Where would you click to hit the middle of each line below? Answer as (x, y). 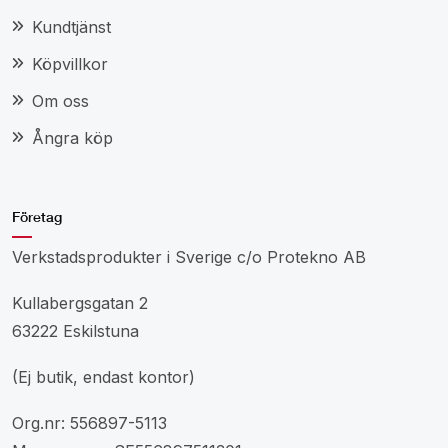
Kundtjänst (71, 26)
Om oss (60, 100)
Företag (37, 216)
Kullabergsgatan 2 (80, 302)
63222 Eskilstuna (75, 330)
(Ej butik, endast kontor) (103, 376)
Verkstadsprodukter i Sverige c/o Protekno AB (189, 256)
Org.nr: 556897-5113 (89, 422)
